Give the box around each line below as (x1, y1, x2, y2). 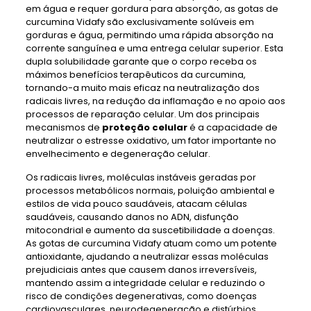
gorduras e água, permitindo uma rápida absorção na (25, 28, 274, 42)
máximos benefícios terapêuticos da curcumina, (25, 68, 246, 81)
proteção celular (101, 121, 187, 134)
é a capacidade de (187, 121, 278, 134)
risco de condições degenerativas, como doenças (25, 289, 257, 303)
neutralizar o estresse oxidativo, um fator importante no (25, 134, 276, 147)
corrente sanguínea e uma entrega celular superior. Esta (25, 42, 283, 55)
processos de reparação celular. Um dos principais (25, 108, 260, 121)
